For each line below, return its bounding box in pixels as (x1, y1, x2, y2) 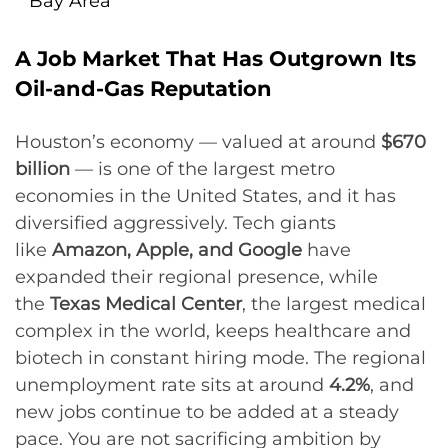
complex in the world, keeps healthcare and (15, 320, 411, 342)
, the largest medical (242, 293, 426, 315)
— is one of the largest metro (70, 158, 335, 180)
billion (15, 158, 70, 180)
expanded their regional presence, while (15, 266, 378, 288)
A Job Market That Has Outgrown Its (15, 46, 416, 71)
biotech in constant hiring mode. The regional (15, 347, 426, 369)
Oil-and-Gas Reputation (15, 76, 272, 101)
